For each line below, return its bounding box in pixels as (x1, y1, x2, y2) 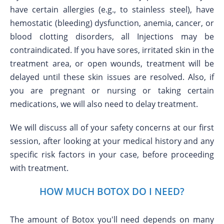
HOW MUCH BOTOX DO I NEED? (39, 184, 184, 198)
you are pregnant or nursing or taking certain (10, 85, 214, 96)
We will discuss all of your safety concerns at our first (10, 122, 214, 133)
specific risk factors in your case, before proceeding (10, 149, 214, 160)
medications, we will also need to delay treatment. (10, 98, 198, 109)
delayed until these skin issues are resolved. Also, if (10, 71, 214, 82)
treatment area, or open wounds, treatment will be (10, 58, 214, 69)
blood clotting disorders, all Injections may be (10, 31, 214, 42)
